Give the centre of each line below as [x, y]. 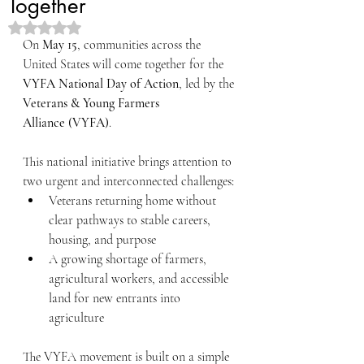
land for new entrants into [116, 298]
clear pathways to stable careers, [131, 220]
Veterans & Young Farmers [93, 103]
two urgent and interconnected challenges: [128, 181]
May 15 [60, 45]
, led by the [208, 84]
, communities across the [141, 45]
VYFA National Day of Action [101, 84]
